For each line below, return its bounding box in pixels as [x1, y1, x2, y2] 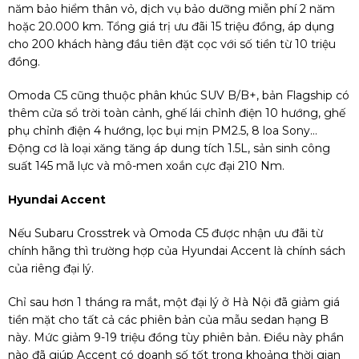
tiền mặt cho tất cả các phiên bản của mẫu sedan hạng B [8, 313, 329, 328]
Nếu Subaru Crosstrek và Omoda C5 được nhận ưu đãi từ [8, 226, 323, 241]
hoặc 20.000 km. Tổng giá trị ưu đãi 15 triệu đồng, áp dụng [8, 19, 334, 34]
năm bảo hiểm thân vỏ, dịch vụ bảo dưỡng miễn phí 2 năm [8, 2, 335, 17]
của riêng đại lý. [8, 261, 94, 276]
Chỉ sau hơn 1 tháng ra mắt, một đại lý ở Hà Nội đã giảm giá [8, 295, 340, 310]
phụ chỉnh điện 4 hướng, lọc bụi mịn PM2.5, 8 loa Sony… [8, 123, 317, 139]
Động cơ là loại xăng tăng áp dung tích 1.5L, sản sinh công [8, 141, 330, 156]
